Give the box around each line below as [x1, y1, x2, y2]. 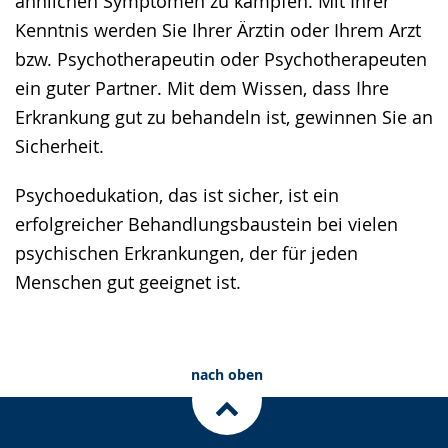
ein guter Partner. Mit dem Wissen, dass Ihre [15, 75, 389, 100]
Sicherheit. [15, 133, 104, 158]
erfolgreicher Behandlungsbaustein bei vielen [15, 211, 398, 236]
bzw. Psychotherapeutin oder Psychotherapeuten [15, 46, 427, 71]
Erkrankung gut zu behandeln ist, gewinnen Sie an [15, 104, 433, 129]
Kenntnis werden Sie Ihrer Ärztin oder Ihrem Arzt [15, 17, 421, 42]
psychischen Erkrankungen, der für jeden [15, 240, 358, 265]
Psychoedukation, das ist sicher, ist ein [15, 182, 339, 207]
